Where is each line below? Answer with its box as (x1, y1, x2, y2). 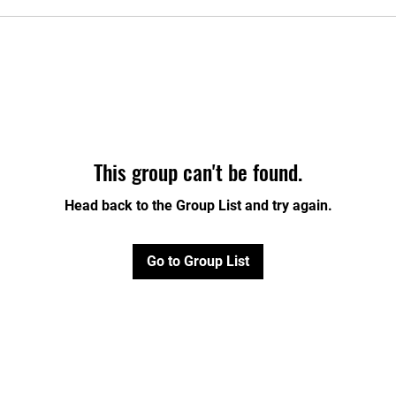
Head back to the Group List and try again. (64, 196, 332, 214)
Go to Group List (147, 252, 249, 270)
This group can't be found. (94, 155, 302, 187)
